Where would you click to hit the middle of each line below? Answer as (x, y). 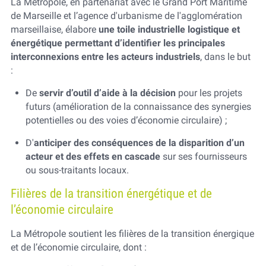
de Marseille (36, 16)
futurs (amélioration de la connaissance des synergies (138, 107)
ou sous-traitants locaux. (77, 170)
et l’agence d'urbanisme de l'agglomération (153, 16)
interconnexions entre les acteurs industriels (105, 57)
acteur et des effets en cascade (94, 157)
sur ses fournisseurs (205, 157)
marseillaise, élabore (54, 30)
